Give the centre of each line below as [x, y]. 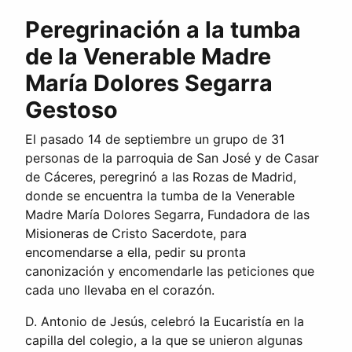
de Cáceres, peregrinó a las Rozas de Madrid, [161, 176]
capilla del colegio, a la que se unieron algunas [164, 340]
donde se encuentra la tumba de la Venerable [160, 195]
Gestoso [71, 109]
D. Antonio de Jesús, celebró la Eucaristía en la [165, 321]
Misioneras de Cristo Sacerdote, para [136, 233]
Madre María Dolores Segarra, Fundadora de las [167, 214]
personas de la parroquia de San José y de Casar [172, 158]
